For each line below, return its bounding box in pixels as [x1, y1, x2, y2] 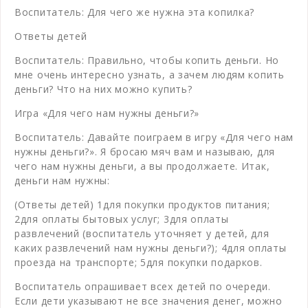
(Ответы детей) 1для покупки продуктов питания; [14, 197, 270, 211]
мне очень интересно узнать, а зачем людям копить [14, 67, 285, 81]
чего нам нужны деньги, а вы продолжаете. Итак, [14, 159, 270, 173]
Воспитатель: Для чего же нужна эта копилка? [14, 5, 255, 19]
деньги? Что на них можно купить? [14, 82, 192, 96]
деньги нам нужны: [14, 173, 110, 187]
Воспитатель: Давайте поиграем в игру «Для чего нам [14, 130, 294, 144]
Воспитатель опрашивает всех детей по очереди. [14, 279, 271, 293]
